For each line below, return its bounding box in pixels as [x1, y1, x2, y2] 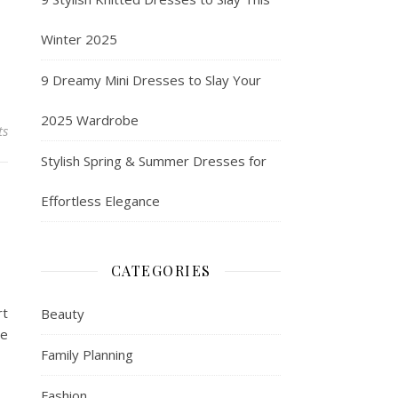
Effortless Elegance [41, 192, 160, 210]
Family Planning [41, 346, 133, 363]
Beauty [41, 305, 84, 322]
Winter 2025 [41, 30, 117, 48]
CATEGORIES [110, 261, 211, 280]
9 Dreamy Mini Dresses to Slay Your [41, 71, 261, 89]
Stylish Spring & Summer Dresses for [41, 152, 267, 170]
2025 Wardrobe [41, 111, 139, 129]
